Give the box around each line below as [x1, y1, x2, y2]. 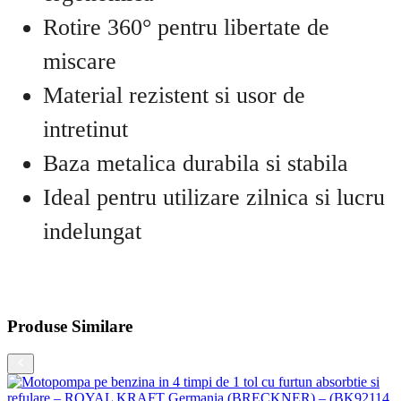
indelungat [43, 218, 141, 244]
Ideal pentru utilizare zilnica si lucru [43, 183, 385, 210]
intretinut [43, 115, 128, 142]
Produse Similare [7, 316, 132, 336]
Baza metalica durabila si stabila [43, 149, 348, 176]
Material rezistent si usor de [43, 81, 305, 108]
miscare [43, 47, 116, 74]
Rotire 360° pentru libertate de [43, 13, 329, 40]
